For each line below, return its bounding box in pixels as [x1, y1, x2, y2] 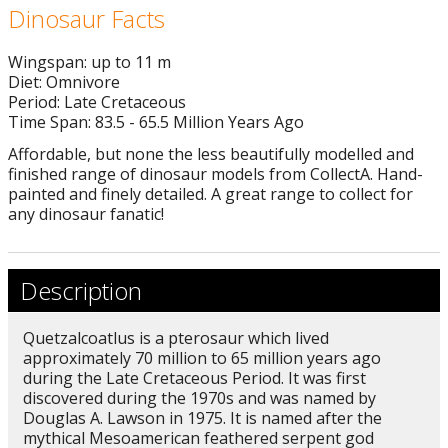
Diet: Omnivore [8, 70, 120, 93]
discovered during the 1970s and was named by [23, 386, 376, 409]
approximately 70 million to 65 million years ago [23, 346, 381, 369]
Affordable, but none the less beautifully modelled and [8, 142, 414, 165]
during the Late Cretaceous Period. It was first [23, 366, 366, 389]
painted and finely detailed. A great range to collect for [8, 182, 413, 205]
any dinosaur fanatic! [8, 202, 164, 225]
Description [20, 273, 142, 307]
